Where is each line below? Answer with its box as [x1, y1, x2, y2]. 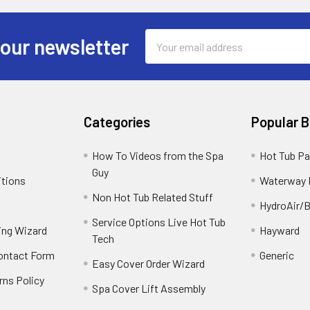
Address [145, 47, 183, 61]
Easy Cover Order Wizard [92, 257, 206, 271]
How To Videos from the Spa [92, 149, 224, 163]
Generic [259, 248, 294, 262]
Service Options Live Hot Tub [92, 215, 226, 229]
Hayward [259, 224, 300, 237]
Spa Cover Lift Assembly [92, 282, 206, 295]
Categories [84, 113, 151, 131]
